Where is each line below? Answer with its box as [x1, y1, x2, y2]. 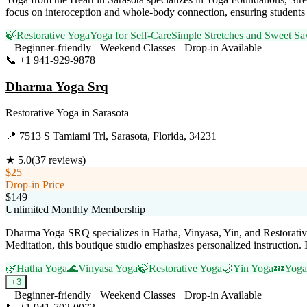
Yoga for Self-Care [90, 29, 171, 41]
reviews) [46, 154, 86, 167]
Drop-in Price [5, 179, 64, 191]
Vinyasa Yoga [78, 262, 138, 275]
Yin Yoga [233, 262, 273, 275]
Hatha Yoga [16, 262, 67, 275]
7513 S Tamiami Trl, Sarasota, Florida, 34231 [19, 130, 217, 143]
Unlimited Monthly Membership [5, 204, 145, 216]
